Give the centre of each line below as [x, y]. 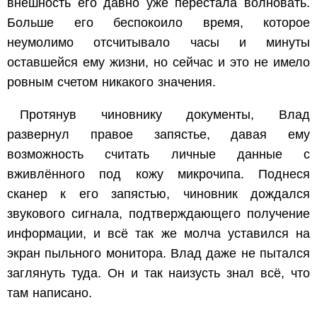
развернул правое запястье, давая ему [158, 134]
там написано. [50, 293]
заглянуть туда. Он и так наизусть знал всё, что [158, 273]
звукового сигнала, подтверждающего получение [158, 213]
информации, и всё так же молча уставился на [158, 233]
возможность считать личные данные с [158, 154]
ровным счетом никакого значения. [111, 82]
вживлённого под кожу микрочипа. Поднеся [158, 174]
